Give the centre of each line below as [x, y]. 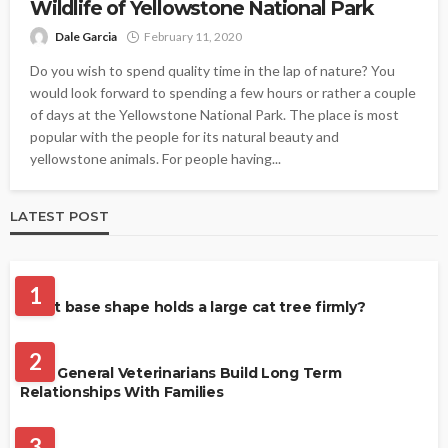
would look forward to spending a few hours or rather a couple [223, 92]
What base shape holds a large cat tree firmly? [193, 306]
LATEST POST [59, 215]
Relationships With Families [122, 391]
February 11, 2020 [193, 36]
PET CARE [66, 413]
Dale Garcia [86, 36]
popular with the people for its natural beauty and [184, 136]
